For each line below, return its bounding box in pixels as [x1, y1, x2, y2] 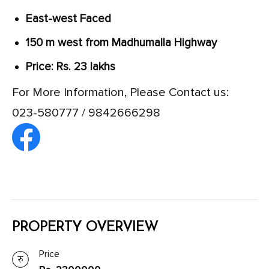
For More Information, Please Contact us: [12, 85, 229, 100]
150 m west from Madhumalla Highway [26, 35, 217, 50]
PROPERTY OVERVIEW [12, 220, 158, 235]
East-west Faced [26, 11, 111, 26]
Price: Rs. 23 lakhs [26, 59, 115, 74]
